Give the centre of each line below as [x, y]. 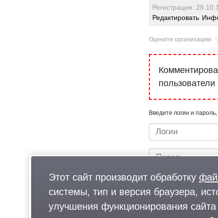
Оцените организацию [180, 39]
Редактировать [176, 17]
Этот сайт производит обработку [124, 177]
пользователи [187, 83]
